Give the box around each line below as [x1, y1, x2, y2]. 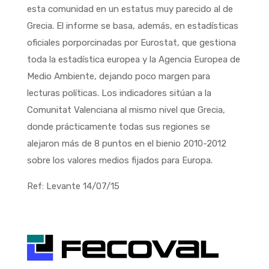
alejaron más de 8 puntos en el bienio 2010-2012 [26, 138, 226, 149]
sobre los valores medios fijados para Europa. [26, 155, 213, 166]
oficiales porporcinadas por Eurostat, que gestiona [26, 37, 236, 48]
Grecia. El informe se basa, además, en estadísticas [26, 20, 238, 31]
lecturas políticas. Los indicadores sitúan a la [26, 88, 211, 98]
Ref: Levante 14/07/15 [26, 181, 119, 192]
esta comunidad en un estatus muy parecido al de [26, 4, 233, 14]
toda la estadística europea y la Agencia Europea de [26, 54, 240, 65]
